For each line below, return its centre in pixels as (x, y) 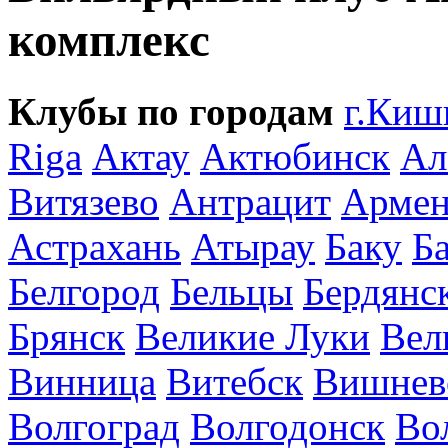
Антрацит (250, 201)
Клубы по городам (171, 111)
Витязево (83, 201)
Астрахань (94, 246)
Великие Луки (252, 336)
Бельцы (231, 291)
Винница (82, 381)
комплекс (109, 40)
